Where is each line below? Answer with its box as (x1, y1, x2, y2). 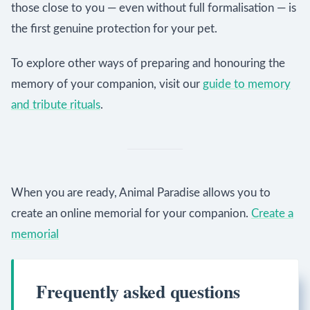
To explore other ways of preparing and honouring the (11, 57, 285, 69)
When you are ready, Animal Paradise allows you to (11, 187, 271, 199)
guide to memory (203, 78, 291, 90)
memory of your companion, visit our (11, 78, 203, 90)
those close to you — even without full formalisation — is (11, 2, 296, 14)
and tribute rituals (11, 99, 100, 111)
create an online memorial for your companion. (11, 208, 251, 219)
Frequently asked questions (36, 278, 240, 304)
